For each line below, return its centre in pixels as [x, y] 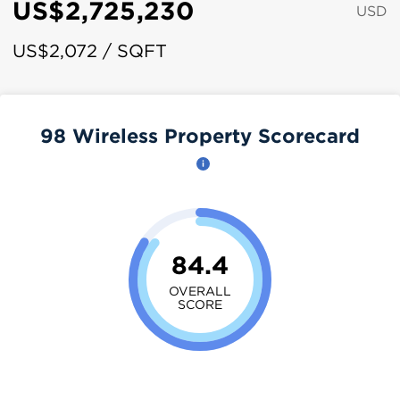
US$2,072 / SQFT [90, 50]
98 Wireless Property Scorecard [200, 135]
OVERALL [200, 290]
